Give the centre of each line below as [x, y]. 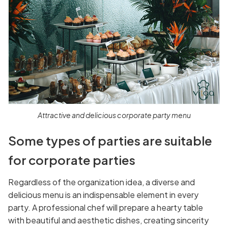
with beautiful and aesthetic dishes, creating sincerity [108, 220]
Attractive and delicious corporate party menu [114, 115]
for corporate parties [72, 160]
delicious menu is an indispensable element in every [103, 194]
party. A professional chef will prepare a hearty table [106, 207]
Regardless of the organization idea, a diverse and [102, 182]
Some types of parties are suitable [110, 140]
